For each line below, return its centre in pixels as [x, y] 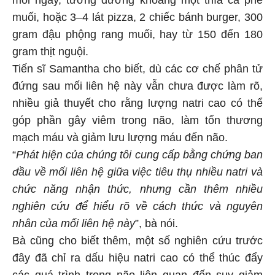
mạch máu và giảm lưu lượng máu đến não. [120, 135]
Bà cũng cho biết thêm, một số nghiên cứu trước [137, 238]
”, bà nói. [157, 221]
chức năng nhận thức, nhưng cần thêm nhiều [137, 187]
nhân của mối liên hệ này [74, 221]
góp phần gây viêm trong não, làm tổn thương [137, 118]
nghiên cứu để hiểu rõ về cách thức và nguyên [137, 204]
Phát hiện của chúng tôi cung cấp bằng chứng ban [139, 153]
